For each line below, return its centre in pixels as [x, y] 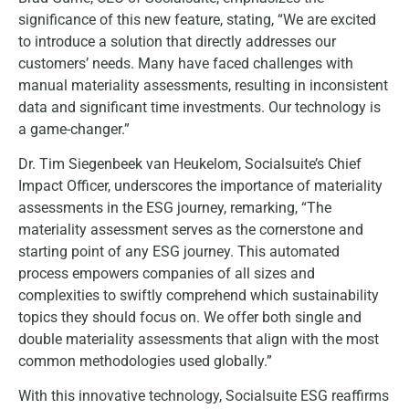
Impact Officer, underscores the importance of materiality [200, 185]
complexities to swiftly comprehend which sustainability [199, 295]
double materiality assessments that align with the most [199, 339]
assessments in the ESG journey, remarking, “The [175, 207]
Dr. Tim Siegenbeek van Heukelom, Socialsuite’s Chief [190, 163]
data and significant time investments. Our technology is [199, 107]
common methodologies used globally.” [145, 361]
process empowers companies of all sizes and [167, 273]
